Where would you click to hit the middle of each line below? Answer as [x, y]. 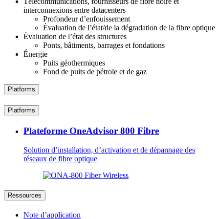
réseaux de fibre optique [60, 158]
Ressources [25, 195]
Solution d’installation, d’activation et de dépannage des [109, 150]
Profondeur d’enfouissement [87, 19]
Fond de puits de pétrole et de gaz [95, 72]
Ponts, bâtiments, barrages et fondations [104, 45]
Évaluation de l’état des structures [75, 37]
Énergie [35, 54]
